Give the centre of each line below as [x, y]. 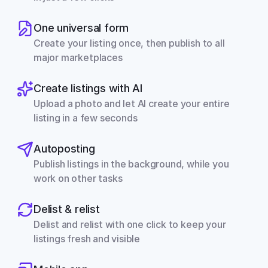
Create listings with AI [88, 88]
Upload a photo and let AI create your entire [132, 103]
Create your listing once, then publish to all [129, 43]
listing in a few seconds [86, 118]
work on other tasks [78, 178]
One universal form [81, 28]
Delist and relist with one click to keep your [130, 224]
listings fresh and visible [87, 239]
